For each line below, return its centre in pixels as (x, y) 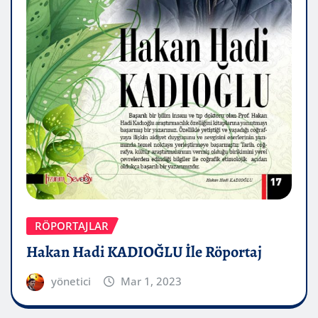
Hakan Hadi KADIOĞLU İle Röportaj (144, 252)
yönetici (71, 281)
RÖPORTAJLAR (72, 226)
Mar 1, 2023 (152, 281)
